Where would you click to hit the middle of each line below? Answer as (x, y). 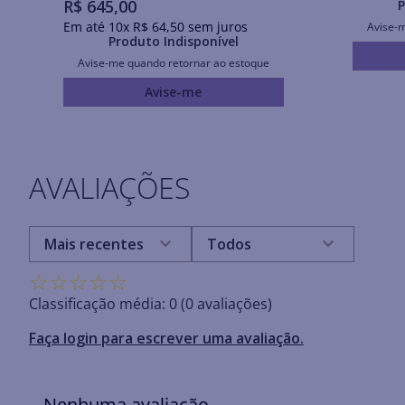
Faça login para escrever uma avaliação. (166, 338)
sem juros (216, 26)
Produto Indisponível (173, 41)
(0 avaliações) (226, 303)
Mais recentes (94, 244)
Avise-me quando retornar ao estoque (173, 62)
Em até (85, 26)
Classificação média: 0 (103, 303)
